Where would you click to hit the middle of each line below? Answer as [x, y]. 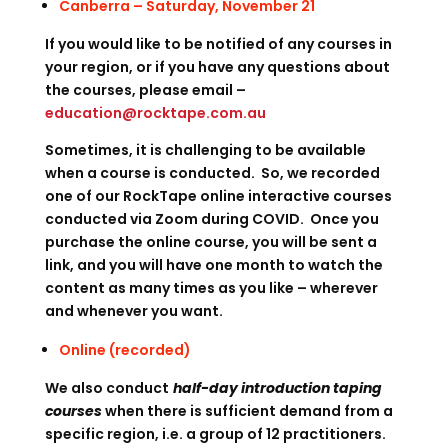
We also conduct [106, 388]
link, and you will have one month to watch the [213, 265]
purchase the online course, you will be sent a [210, 242]
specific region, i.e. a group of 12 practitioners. [216, 434]
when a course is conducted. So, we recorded [212, 173]
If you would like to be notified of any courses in [218, 44]
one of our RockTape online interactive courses [218, 196]
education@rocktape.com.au [155, 113]
